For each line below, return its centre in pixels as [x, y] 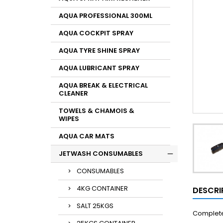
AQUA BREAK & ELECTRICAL [103, 85]
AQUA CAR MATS [87, 136]
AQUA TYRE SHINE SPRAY [99, 51]
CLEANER [73, 93]
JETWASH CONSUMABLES [101, 154]
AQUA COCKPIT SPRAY [96, 33]
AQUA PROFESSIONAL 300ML [106, 16]
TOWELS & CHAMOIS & [97, 111]
